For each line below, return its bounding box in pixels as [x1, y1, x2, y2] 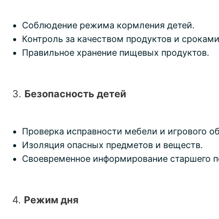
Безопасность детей [24, 88, 126, 100]
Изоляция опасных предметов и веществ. [22, 140, 203, 151]
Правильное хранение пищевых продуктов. [22, 47, 209, 58]
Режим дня [24, 194, 79, 206]
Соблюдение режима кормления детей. [22, 20, 195, 31]
